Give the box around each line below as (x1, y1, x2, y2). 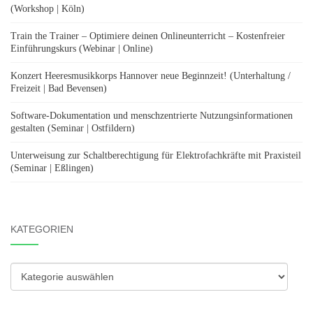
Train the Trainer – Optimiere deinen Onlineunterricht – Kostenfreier (10, 31, 285, 41)
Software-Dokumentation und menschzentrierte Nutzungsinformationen (10, 110, 293, 121)
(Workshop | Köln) (10, 3, 85, 14)
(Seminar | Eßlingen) (10, 163, 94, 173)
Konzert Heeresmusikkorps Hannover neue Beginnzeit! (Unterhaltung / (10, 71, 291, 81)
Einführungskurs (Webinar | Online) (10, 43, 153, 54)
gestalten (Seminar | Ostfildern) (10, 123, 135, 133)
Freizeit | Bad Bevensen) (10, 83, 107, 94)
